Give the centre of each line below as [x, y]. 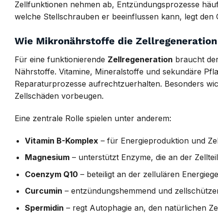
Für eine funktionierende [61, 59]
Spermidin [44, 208]
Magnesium [47, 157]
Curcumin [43, 191]
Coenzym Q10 [51, 174]
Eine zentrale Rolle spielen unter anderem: [93, 118]
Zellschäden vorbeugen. [59, 96]
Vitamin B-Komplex [61, 140]
